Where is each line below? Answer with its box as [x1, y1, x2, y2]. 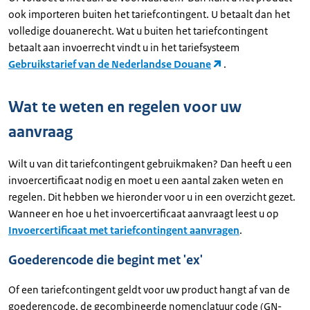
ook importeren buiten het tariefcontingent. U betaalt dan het [8, 8, 290, 21]
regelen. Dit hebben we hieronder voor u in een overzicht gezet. [8, 190, 295, 203]
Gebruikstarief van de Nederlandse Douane [8, 57, 211, 71]
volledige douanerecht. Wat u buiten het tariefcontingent [8, 24, 268, 37]
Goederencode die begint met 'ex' [8, 252, 203, 268]
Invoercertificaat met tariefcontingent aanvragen [8, 224, 239, 237]
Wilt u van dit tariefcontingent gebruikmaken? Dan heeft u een [8, 157, 292, 170]
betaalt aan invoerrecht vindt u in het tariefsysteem [8, 41, 239, 54]
